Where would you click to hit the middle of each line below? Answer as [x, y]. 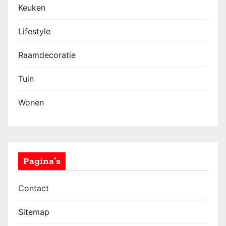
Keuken [32, 8]
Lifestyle [34, 32]
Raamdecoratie [47, 55]
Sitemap [34, 212]
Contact [34, 188]
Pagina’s [42, 161]
